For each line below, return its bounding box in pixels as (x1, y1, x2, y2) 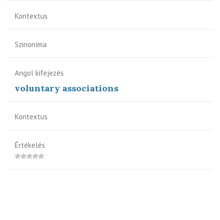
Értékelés (15, 140, 45, 150)
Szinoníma (15, 39, 47, 49)
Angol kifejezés (15, 68, 64, 78)
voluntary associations (15, 82, 118, 94)
